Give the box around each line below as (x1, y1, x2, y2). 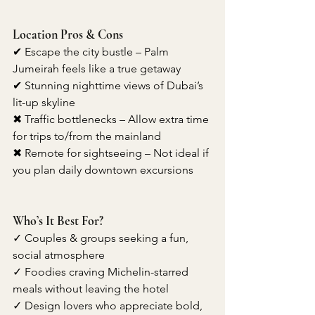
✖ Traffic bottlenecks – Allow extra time (13, 112, 212, 127)
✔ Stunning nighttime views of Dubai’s (13, 79, 206, 93)
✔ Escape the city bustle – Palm (13, 45, 172, 59)
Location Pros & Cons (13, 27, 123, 43)
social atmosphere (13, 248, 105, 262)
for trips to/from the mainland (13, 129, 161, 143)
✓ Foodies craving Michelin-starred (13, 265, 191, 279)
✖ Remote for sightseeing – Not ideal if (13, 146, 212, 160)
